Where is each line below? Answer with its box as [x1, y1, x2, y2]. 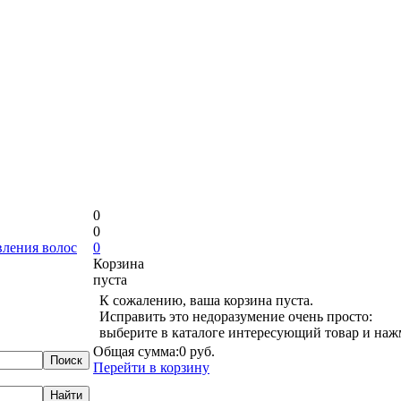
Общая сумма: [93, 344, 179, 359]
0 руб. [179, 344, 215, 359]
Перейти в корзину [93, 360, 209, 375]
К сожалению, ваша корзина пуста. [99, 293, 313, 308]
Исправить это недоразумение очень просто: [99, 309, 372, 324]
